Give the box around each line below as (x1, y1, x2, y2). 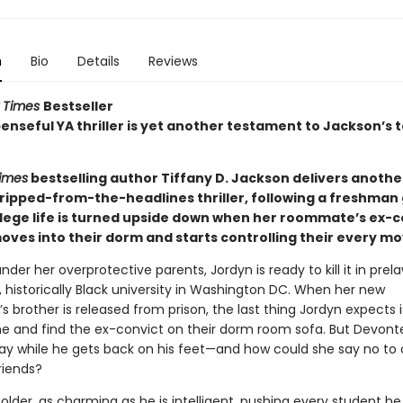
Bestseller (42, 97, 113, 115)
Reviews (148, 52, 198, 70)
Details (76, 52, 120, 70)
